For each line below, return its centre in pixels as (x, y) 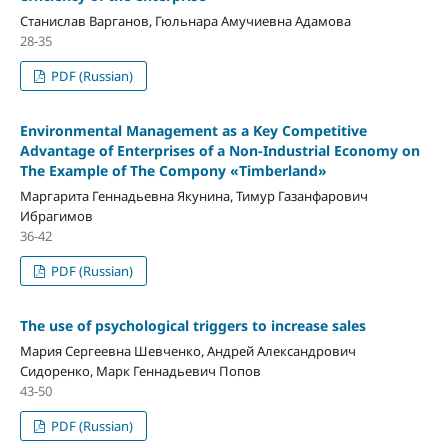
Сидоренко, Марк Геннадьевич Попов (140, 370)
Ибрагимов (56, 215)
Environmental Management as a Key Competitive (193, 130)
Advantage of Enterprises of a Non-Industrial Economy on (219, 150)
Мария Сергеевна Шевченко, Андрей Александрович (187, 350)
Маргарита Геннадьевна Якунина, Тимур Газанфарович (193, 195)
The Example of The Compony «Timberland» (173, 170)
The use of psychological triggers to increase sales (192, 325)
